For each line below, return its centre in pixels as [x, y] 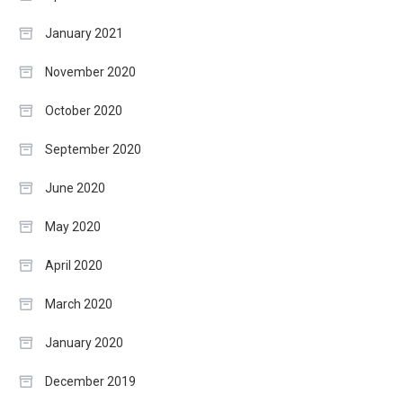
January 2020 [84, 342]
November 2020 [90, 72]
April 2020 [74, 265]
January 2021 [84, 33]
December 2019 [90, 381]
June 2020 [75, 188]
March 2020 [79, 304]
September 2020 [93, 149]
